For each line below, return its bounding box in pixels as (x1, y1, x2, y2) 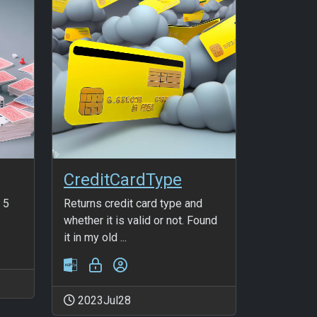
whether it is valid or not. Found (64, 213, 217, 227)
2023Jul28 (75, 293, 131, 307)
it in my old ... (64, 230, 127, 244)
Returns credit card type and (64, 196, 202, 210)
